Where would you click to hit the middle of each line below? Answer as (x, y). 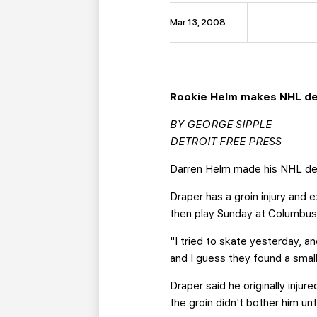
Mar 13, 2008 (198, 23)
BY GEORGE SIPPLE (221, 125)
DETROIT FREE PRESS (226, 142)
